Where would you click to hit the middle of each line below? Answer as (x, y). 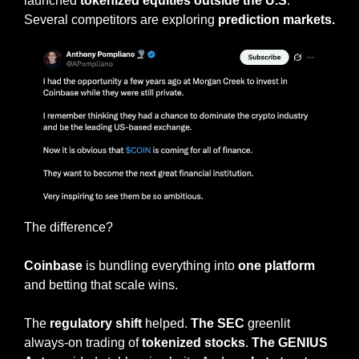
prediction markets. (276, 19)
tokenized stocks (194, 342)
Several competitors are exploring (121, 19)
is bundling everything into (160, 265)
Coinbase (53, 265)
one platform (276, 265)
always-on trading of (83, 342)
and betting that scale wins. (101, 284)
